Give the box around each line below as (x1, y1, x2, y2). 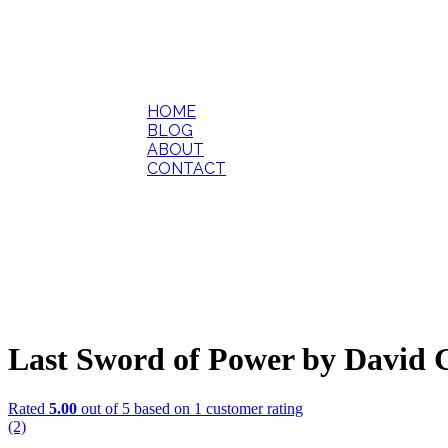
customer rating (202, 399, 303, 417)
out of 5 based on (77, 399, 194, 417)
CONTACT (147, 159, 226, 178)
